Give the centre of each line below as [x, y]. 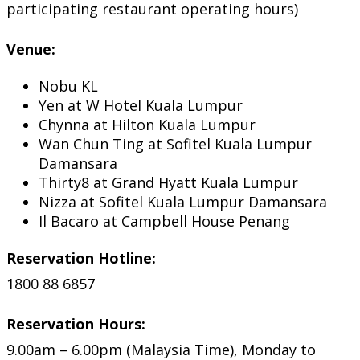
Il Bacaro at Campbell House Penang [164, 221]
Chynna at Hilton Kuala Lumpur [147, 124]
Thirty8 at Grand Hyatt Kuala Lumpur [168, 182]
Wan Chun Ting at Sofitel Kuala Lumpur [175, 143]
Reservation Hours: [76, 323]
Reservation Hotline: [81, 258]
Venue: [31, 49]
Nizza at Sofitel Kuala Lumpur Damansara [183, 201]
